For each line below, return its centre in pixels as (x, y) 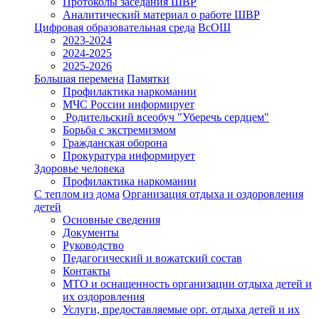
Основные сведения (111, 220)
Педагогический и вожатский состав (152, 258)
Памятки (148, 79)
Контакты (87, 271)
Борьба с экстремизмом (119, 130)
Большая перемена (79, 79)
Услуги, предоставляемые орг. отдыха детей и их (181, 309)
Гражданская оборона (115, 143)
